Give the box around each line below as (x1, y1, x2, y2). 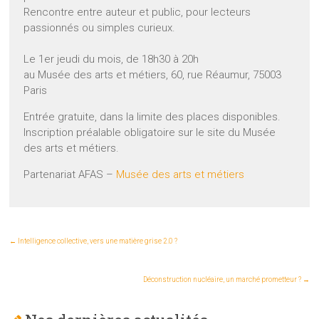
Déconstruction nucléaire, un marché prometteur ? (142, 276, 303, 284)
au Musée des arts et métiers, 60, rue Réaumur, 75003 (23, 68, 282, 82)
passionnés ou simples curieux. (23, 21, 176, 35)
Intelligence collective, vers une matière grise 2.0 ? (16, 237, 178, 246)
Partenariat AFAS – (23, 168, 117, 182)
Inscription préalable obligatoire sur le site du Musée (23, 126, 276, 140)
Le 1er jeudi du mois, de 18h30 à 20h (23, 53, 199, 66)
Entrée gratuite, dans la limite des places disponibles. (23, 110, 281, 124)
